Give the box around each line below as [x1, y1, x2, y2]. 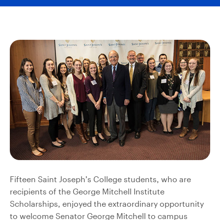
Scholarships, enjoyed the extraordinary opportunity [10, 198, 204, 208]
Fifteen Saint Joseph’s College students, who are [10, 174, 191, 184]
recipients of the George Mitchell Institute [10, 186, 165, 196]
